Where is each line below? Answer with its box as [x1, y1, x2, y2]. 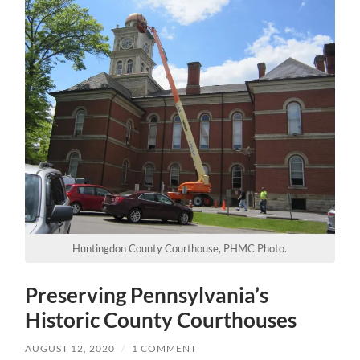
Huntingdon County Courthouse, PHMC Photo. [72, 242, 288, 256]
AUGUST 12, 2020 [25, 342, 116, 355]
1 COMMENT [132, 342, 198, 355]
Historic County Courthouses [25, 307, 297, 333]
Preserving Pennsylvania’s [25, 282, 269, 309]
